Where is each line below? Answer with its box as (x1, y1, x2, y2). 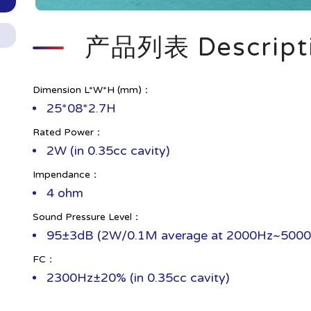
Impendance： (32, 168, 100, 180)
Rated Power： (32, 126, 103, 138)
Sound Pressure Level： (32, 210, 142, 223)
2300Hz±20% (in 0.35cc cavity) (46, 269, 230, 285)
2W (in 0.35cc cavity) (46, 142, 170, 158)
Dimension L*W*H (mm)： (32, 83, 151, 96)
